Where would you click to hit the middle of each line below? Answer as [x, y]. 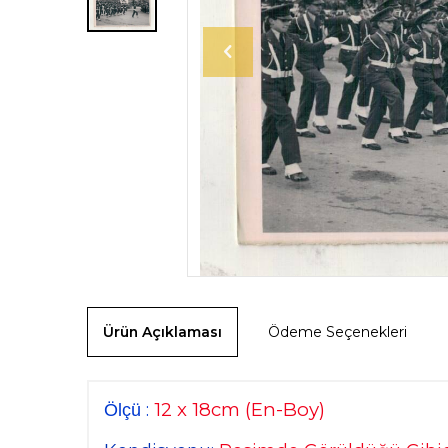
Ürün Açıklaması [162, 331]
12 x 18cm [194, 409]
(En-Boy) [282, 409]
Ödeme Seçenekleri [337, 331]
